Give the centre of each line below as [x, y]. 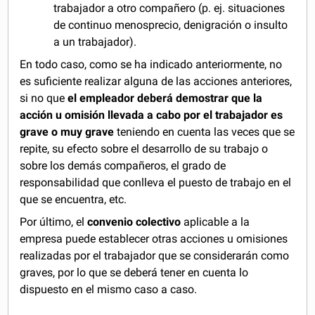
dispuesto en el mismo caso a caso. [109, 289]
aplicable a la [216, 221]
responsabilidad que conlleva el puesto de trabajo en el [156, 182]
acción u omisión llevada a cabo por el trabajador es [152, 115]
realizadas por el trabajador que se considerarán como [155, 255]
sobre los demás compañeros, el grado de [123, 165]
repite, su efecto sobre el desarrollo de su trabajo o [144, 148]
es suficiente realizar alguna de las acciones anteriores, [156, 81]
